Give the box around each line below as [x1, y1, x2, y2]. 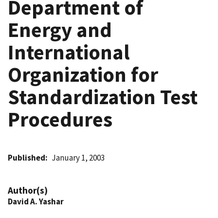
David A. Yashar [8, 196, 64, 207]
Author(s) [8, 184, 48, 196]
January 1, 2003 [52, 152, 105, 163]
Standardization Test [8, 83, 198, 110]
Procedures [8, 106, 112, 132]
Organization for [8, 61, 158, 88]
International [8, 38, 130, 65]
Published [8, 152, 45, 163]
